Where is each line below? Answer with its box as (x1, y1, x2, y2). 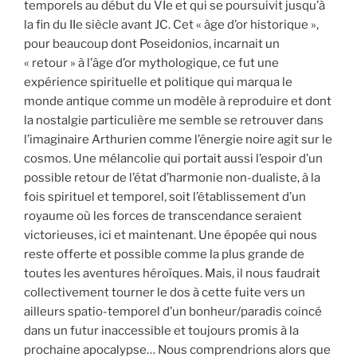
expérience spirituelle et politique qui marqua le (24, 74, 292, 89)
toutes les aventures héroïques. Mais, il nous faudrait (24, 265, 320, 280)
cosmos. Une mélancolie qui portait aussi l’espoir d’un (24, 151, 323, 166)
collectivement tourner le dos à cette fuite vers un (24, 284, 305, 300)
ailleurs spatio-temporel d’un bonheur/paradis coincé (24, 304, 322, 319)
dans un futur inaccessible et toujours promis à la (24, 323, 299, 338)
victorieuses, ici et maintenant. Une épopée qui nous (24, 227, 317, 242)
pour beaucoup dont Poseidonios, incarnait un (24, 36, 280, 51)
